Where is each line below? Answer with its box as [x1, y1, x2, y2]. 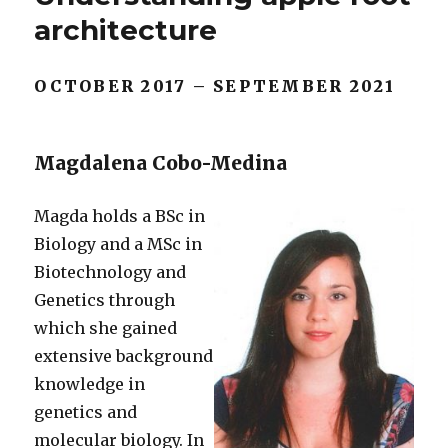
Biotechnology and [34, 262, 187, 282]
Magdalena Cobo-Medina [34, 151, 288, 175]
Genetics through [34, 290, 176, 310]
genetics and [34, 402, 138, 422]
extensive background [34, 346, 214, 366]
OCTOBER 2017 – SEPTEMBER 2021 [34, 76, 396, 96]
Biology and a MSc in [34, 234, 203, 254]
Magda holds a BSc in [34, 206, 206, 226]
